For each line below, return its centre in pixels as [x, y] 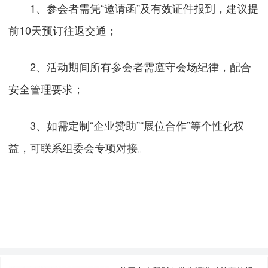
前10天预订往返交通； [63, 30]
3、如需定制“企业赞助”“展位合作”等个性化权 [127, 125]
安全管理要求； [46, 88]
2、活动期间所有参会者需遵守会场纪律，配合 [130, 66]
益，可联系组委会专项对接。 [79, 147]
